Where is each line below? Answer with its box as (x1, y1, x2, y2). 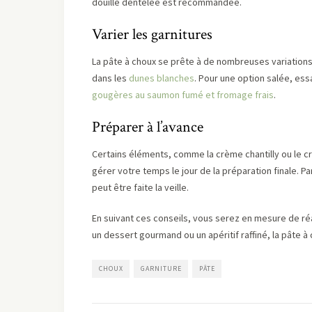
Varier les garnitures (92, 24, 212, 45)
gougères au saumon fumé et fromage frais (92, 88, 274, 101)
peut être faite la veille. (92, 181, 189, 194)
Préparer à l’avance (92, 117, 203, 137)
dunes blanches (129, 72, 194, 84)
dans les (92, 72, 129, 84)
